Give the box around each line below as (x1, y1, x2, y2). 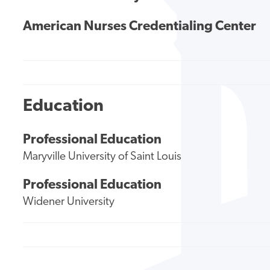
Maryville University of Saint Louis (23, 151, 182, 163)
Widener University (23, 196, 115, 209)
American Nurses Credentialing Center (23, 20, 257, 34)
